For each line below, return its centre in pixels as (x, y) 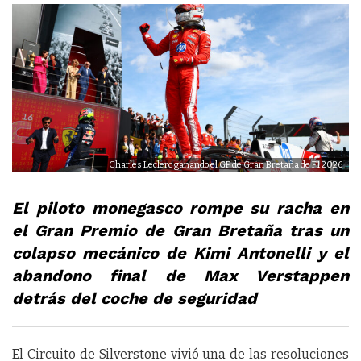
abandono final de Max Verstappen (180, 276)
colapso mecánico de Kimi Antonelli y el (180, 253)
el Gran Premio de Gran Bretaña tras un (180, 230)
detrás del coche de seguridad (135, 298)
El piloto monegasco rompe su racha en (180, 208)
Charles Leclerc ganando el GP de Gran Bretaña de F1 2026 (226, 165)
